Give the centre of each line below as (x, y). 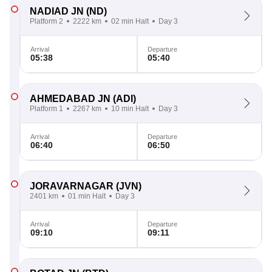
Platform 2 (46, 21)
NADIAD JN (57, 11)
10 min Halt (130, 109)
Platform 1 (46, 109)
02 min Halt (130, 21)
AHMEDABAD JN (70, 99)
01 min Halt (87, 196)
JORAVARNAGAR (72, 186)
